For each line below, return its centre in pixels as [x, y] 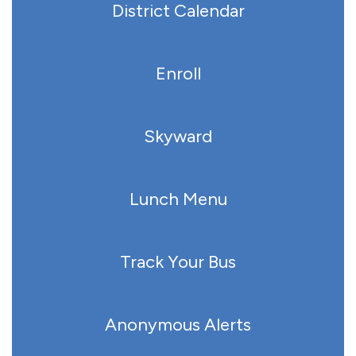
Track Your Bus [178, 262]
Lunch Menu [178, 199]
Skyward [178, 136]
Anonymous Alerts [178, 325]
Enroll [178, 74]
